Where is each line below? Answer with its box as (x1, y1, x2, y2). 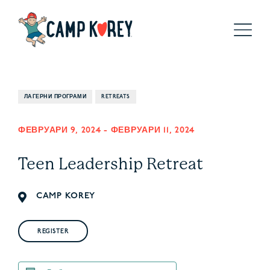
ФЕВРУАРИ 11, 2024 (110, 126, 195, 135)
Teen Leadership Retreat (18, 154, 203, 173)
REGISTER (37, 228, 69, 235)
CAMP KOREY (36, 192, 96, 201)
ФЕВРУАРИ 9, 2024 (18, 126, 101, 135)
